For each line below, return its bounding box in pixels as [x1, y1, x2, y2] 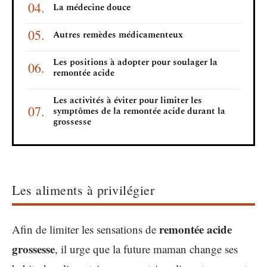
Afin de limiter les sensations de [12, 221, 159, 237]
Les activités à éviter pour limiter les [53, 93, 202, 107]
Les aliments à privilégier [12, 181, 154, 198]
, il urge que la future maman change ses [55, 241, 238, 256]
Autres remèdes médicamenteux [53, 27, 183, 42]
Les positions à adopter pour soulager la [53, 55, 218, 69]
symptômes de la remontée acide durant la [53, 104, 225, 118]
